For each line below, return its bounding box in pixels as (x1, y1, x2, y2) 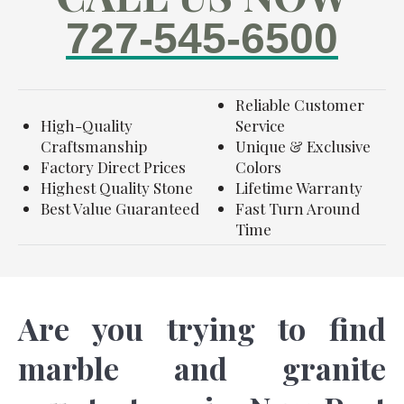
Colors (235, 157, 281, 177)
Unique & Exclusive (235, 136, 371, 156)
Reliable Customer (235, 95, 364, 115)
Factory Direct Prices (41, 157, 186, 177)
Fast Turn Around (235, 198, 360, 218)
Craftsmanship (41, 136, 147, 156)
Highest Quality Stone (41, 178, 193, 197)
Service (235, 115, 285, 135)
